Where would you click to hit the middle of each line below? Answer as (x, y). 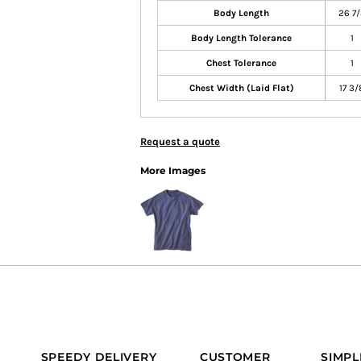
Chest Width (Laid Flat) (241, 88)
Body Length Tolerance (241, 38)
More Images (173, 170)
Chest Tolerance (241, 63)
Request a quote (180, 141)
